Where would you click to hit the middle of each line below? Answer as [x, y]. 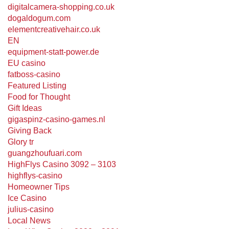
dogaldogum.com [39, 18]
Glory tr [21, 142]
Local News [29, 221]
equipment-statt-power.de [53, 52]
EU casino [27, 63]
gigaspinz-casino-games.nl [56, 119]
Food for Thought [39, 97]
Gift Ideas [25, 108]
